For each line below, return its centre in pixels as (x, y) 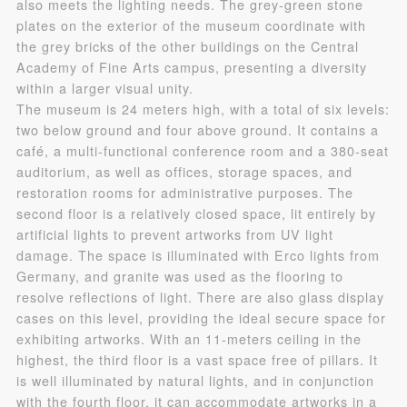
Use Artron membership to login (159, 24)
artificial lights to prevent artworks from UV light (174, 234)
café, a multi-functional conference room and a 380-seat (202, 150)
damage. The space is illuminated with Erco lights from (198, 255)
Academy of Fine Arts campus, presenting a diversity (191, 67)
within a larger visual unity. (104, 88)
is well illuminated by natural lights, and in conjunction (195, 380)
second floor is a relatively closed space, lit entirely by (196, 213)
